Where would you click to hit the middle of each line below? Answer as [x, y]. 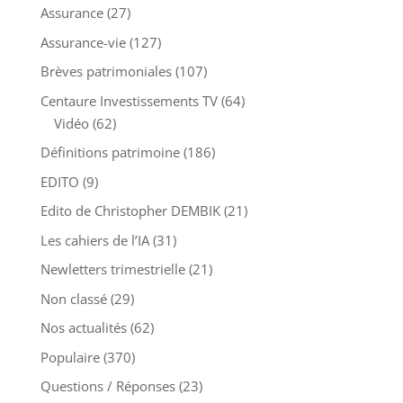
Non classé [73, 307]
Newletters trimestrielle [112, 278]
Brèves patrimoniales [106, 81]
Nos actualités [83, 337]
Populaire [70, 366]
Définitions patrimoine [110, 161]
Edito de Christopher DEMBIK [130, 220]
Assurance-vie [83, 51]
